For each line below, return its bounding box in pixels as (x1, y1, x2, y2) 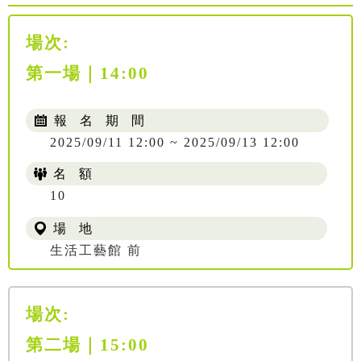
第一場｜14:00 (26, 64, 149, 83)
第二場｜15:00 (26, 335, 149, 355)
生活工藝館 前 (50, 243, 142, 258)
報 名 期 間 (51, 114, 144, 128)
